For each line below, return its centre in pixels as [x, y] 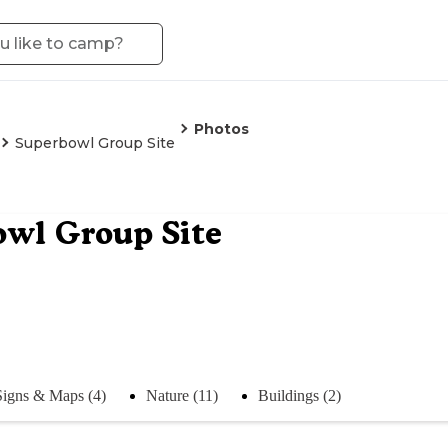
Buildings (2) [299, 395]
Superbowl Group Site [95, 143]
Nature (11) [182, 395]
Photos [221, 129]
